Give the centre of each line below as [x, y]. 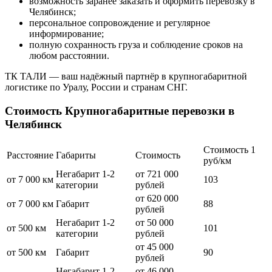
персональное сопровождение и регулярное [120, 23]
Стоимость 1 [229, 149]
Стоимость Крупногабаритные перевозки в [120, 111]
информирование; [66, 34]
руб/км [217, 160]
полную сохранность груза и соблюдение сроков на [136, 45]
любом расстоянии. [69, 56]
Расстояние [30, 155]
